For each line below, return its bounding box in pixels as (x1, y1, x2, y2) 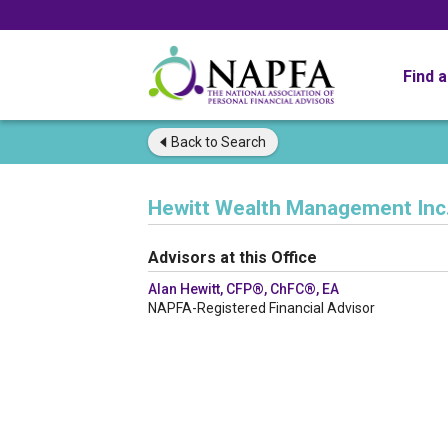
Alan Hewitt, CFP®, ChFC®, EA (148, 281, 339, 297)
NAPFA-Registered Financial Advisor (148, 300, 375, 316)
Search (218, 134, 266, 150)
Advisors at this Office (148, 248, 317, 267)
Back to (171, 134, 218, 150)
